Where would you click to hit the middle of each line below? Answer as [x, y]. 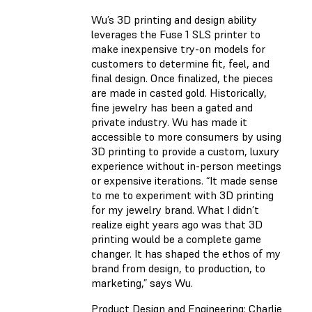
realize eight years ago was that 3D [177, 225]
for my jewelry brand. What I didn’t [175, 210]
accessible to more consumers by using [186, 137]
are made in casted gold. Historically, [179, 93]
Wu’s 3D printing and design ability [174, 20]
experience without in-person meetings [186, 166]
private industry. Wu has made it [169, 122]
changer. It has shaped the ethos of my [186, 254]
